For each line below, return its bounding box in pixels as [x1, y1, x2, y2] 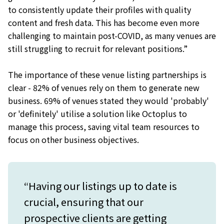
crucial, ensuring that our [24, 194, 143, 209]
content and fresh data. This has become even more [8, 16, 199, 28]
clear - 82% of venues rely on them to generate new [8, 81, 199, 93]
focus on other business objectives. [8, 133, 139, 145]
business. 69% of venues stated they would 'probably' [8, 94, 209, 106]
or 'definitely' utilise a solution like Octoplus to [8, 107, 187, 119]
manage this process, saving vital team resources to [8, 120, 199, 132]
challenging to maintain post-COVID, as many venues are [8, 29, 216, 41]
